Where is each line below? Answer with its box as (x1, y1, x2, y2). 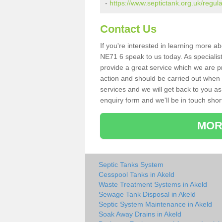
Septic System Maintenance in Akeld (99, 200, 212, 208)
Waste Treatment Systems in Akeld (99, 180, 207, 188)
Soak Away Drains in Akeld (99, 210, 181, 218)
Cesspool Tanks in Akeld (99, 170, 174, 178)
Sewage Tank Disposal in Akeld (99, 190, 196, 198)
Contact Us (100, 23, 157, 35)
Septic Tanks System (99, 161, 164, 168)
